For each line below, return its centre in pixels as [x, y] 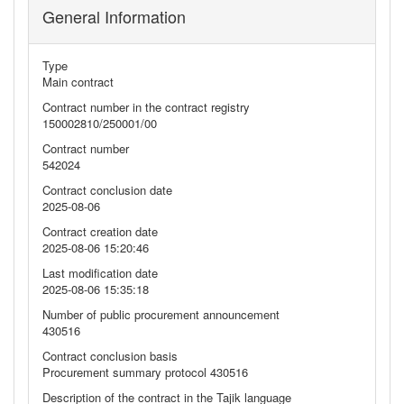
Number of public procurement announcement [161, 314]
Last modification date [100, 273]
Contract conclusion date [107, 190]
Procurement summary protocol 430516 [145, 372]
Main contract [78, 82]
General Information [114, 16]
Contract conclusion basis [110, 356]
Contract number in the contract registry [146, 107]
